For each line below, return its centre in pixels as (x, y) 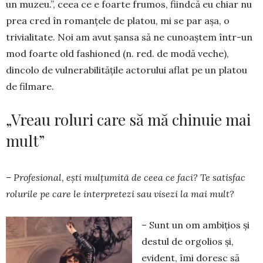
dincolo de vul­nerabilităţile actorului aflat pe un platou (127, 70)
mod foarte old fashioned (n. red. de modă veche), (117, 53)
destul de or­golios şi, (188, 241)
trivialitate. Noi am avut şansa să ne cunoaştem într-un (129, 37)
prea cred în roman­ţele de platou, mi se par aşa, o (118, 21)
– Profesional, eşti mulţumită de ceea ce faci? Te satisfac (126, 177)
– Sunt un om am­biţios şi (195, 225)
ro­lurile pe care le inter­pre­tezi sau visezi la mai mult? (120, 194)
